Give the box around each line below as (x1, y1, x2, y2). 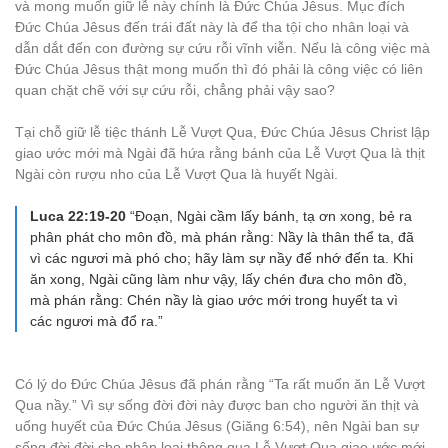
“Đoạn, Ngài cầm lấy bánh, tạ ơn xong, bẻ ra (130, 208, 412, 224)
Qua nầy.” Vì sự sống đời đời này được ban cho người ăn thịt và (15, 397, 419, 413)
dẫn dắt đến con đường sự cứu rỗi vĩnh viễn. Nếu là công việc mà (15, 40, 430, 56)
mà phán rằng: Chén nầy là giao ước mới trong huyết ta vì (30, 292, 398, 308)
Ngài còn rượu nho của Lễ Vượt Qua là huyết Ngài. (15, 166, 338, 182)
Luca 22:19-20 (30, 208, 130, 224)
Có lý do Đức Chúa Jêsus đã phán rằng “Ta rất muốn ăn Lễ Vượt (15, 376, 425, 392)
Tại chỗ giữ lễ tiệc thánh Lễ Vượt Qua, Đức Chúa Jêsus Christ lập (15, 124, 430, 140)
